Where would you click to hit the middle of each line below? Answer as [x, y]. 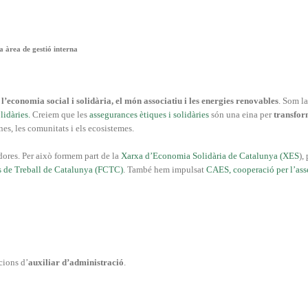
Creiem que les [60, 115]
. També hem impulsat [165, 170]
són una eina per [241, 115]
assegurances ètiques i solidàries [149, 115]
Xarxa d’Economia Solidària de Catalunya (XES [210, 156]
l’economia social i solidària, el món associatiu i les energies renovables [140, 101]
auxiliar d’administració [76, 263]
